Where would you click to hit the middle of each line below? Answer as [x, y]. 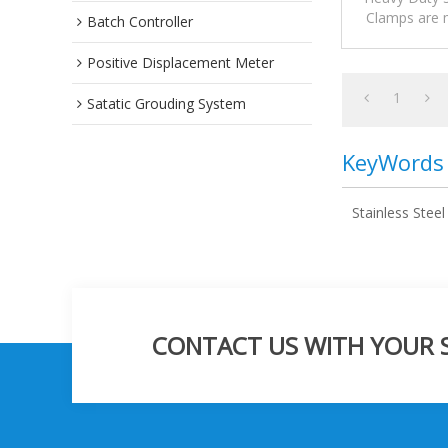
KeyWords [393, 162]
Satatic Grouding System [166, 103]
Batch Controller [140, 21]
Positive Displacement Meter [180, 62]
